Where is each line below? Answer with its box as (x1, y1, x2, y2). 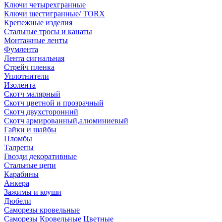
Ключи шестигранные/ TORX (4, 9, 105, 18)
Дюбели (4, 197, 31, 205)
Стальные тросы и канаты (4, 27, 92, 36)
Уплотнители (4, 72, 49, 80)
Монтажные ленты (4, 36, 68, 45)
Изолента (4, 81, 36, 89)
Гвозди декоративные (4, 152, 77, 161)
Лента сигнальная (4, 54, 64, 62)
